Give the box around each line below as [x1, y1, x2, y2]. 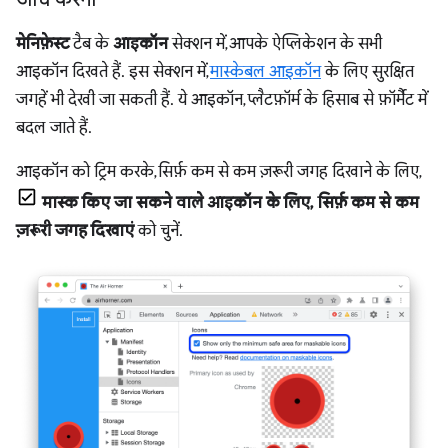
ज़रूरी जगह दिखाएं [16, 221, 134, 242]
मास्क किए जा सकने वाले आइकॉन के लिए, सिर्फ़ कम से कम [42, 193, 419, 214]
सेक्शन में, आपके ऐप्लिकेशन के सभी [168, 34, 382, 55]
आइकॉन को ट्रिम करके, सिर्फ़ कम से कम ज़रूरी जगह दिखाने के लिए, [16, 162, 419, 183]
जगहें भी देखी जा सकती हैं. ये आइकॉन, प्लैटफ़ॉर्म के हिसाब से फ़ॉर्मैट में [16, 90, 427, 111]
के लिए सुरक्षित [321, 62, 414, 83]
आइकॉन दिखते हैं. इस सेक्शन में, [16, 62, 210, 83]
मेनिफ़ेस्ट [16, 34, 69, 55]
